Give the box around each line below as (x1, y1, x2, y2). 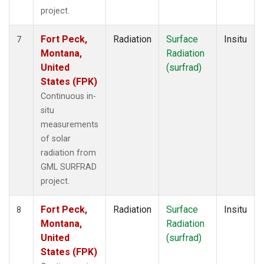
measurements (41, 119, 98, 130)
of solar (41, 133, 71, 144)
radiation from (41, 147, 96, 158)
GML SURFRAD (41, 161, 97, 172)
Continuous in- (41, 91, 96, 101)
